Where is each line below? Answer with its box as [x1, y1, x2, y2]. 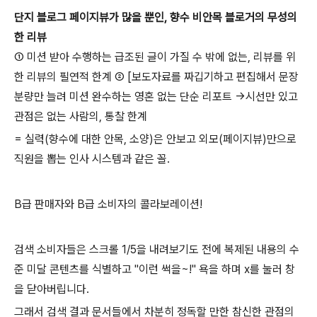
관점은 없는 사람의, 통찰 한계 [14, 110, 147, 124]
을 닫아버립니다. [14, 282, 89, 296]
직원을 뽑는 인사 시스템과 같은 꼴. [14, 152, 170, 166]
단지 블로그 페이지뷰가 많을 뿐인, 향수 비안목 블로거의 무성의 [14, 11, 297, 25]
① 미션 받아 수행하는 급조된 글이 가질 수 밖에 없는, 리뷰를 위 [14, 50, 296, 64]
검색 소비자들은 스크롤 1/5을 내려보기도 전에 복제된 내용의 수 [14, 243, 299, 257]
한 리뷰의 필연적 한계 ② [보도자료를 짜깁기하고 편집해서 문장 [14, 70, 299, 84]
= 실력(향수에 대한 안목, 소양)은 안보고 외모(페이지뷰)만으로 [14, 132, 296, 146]
